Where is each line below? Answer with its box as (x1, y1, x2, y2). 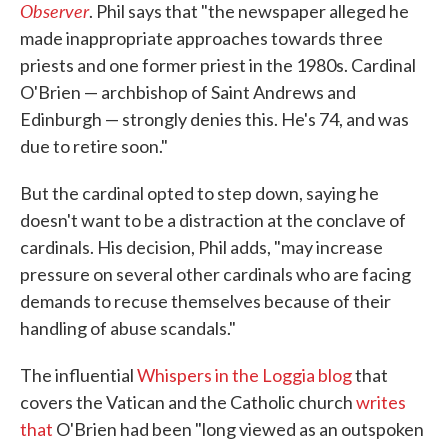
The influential (20, 364, 137, 387)
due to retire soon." (20, 135, 168, 158)
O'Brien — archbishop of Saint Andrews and (20, 81, 356, 104)
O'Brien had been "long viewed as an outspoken (53, 418, 424, 441)
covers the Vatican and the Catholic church (20, 391, 356, 414)
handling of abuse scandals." (20, 317, 236, 340)
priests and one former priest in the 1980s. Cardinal (20, 54, 416, 77)
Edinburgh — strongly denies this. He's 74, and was (20, 108, 409, 131)
